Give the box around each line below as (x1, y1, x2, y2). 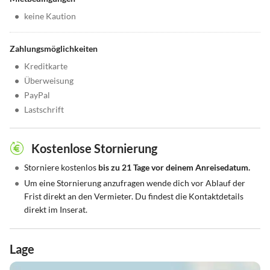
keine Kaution (24, 11, 76, 22)
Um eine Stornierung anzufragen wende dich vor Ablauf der (24, 178, 245, 189)
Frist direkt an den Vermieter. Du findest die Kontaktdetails (24, 191, 243, 202)
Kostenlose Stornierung (31, 141, 157, 156)
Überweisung (24, 75, 74, 86)
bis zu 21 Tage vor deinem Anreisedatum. (98, 162, 250, 173)
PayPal (24, 90, 50, 101)
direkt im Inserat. (24, 204, 87, 215)
